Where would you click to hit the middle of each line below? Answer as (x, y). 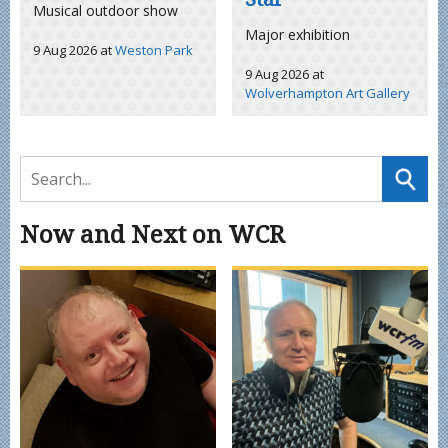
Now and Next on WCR (152, 234)
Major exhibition (298, 34)
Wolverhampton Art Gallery (328, 92)
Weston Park (154, 49)
